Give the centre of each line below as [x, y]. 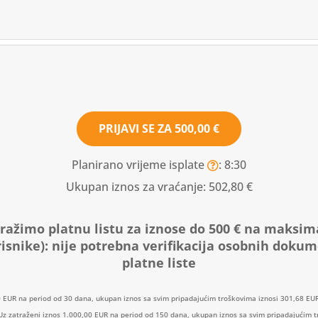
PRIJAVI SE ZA [137, 128]
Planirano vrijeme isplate [139, 164]
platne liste [159, 262]
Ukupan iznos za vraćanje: [137, 186]
